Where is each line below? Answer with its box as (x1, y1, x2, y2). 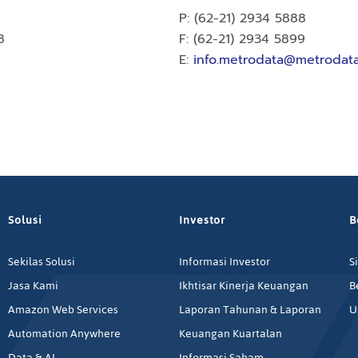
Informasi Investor (178, 251, 270, 273)
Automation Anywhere (8, 323, 121, 345)
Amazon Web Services (8, 299, 119, 321)
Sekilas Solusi (8, 251, 76, 273)
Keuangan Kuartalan (178, 323, 282, 345)
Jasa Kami (8, 275, 59, 297)
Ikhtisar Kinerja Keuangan (178, 275, 308, 297)
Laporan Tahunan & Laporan (178, 299, 321, 321)
